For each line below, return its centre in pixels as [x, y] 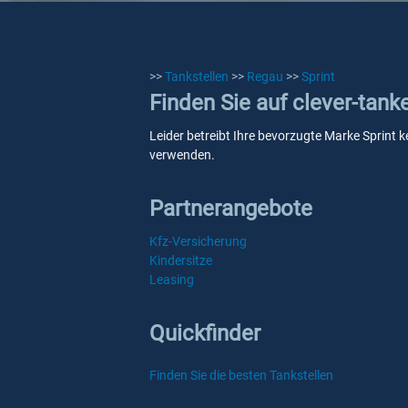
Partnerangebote [231, 209]
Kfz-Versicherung [198, 241]
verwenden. [182, 155]
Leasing [172, 280]
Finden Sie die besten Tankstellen [241, 375]
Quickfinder [205, 333]
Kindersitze [181, 260]
